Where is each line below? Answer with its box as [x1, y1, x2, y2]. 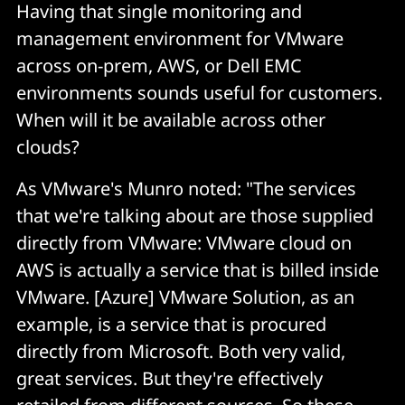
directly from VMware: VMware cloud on [16, 230, 352, 255]
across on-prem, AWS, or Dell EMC [16, 52, 302, 78]
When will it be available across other [16, 107, 325, 132]
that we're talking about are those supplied [16, 202, 373, 228]
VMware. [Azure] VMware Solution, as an [16, 284, 354, 309]
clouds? [16, 134, 80, 159]
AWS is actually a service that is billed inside [16, 257, 379, 282]
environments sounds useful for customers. [16, 80, 382, 105]
